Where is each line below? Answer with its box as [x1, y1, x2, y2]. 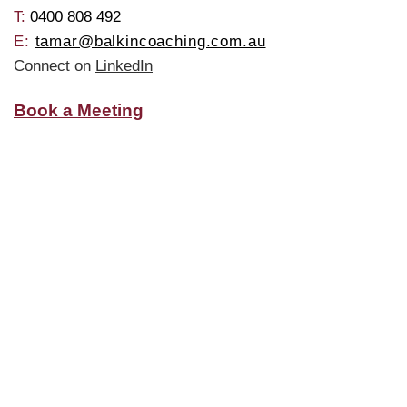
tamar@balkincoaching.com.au [35, 33, 266, 50]
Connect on [14, 57, 91, 74]
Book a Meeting [14, 101, 144, 120]
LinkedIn [95, 57, 153, 74]
